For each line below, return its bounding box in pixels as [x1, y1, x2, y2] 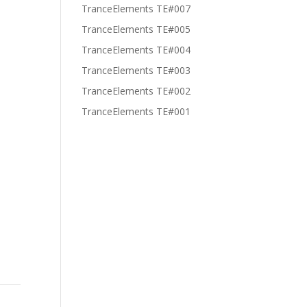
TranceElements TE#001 [82, 105, 191, 118]
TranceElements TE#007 [82, 2, 191, 15]
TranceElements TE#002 [82, 84, 191, 97]
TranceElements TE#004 [82, 43, 191, 56]
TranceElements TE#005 [82, 23, 191, 36]
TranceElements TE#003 [82, 64, 191, 77]
